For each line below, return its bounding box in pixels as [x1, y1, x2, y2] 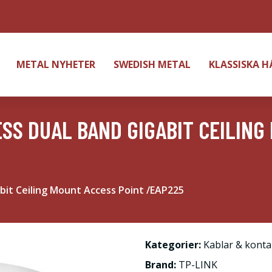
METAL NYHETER [16, 58, 95, 71]
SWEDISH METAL [114, 58, 191, 71]
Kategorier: [145, 238, 201, 251]
